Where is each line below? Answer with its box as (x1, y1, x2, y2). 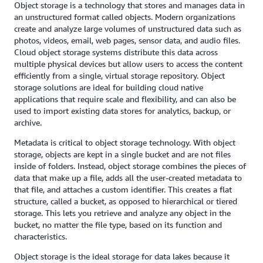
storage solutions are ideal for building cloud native (14, 82, 203, 92)
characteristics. (14, 231, 67, 241)
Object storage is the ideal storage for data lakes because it (14, 251, 230, 261)
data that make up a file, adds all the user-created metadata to (14, 173, 242, 183)
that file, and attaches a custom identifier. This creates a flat (14, 184, 232, 194)
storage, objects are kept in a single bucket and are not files (14, 149, 231, 159)
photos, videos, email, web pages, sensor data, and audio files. (14, 35, 240, 45)
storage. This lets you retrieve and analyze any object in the (14, 208, 231, 218)
